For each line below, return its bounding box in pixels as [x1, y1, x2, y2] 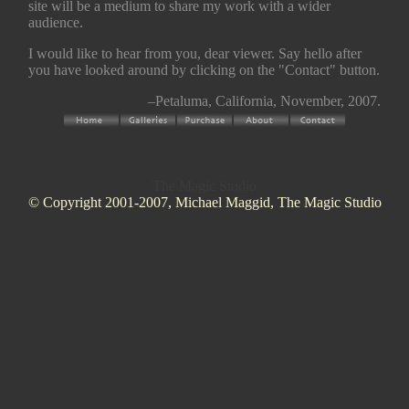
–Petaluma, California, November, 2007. [147, 93, 381, 109]
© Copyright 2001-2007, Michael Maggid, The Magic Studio [27, 194, 382, 210]
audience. [27, 15, 83, 30]
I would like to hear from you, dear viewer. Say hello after [27, 46, 362, 61]
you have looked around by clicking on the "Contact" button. [27, 62, 380, 78]
